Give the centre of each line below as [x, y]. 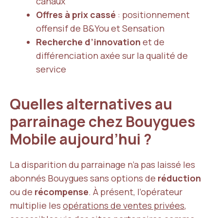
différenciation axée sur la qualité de [112, 55]
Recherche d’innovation [88, 42]
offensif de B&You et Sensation [100, 28]
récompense [62, 192]
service [51, 69]
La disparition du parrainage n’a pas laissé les [102, 164]
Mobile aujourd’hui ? [82, 139]
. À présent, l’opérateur [136, 192]
